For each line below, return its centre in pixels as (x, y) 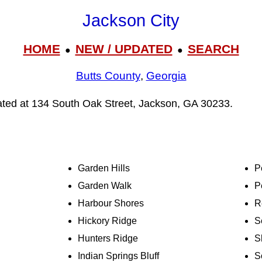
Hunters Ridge (108, 239)
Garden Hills (104, 168)
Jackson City (131, 21)
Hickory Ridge (108, 221)
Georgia (166, 76)
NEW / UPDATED (124, 49)
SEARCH (213, 49)
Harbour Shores (111, 204)
